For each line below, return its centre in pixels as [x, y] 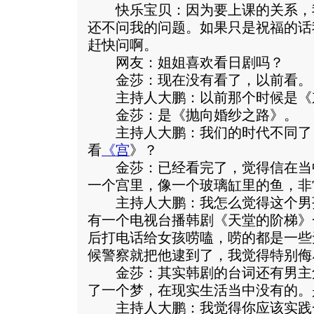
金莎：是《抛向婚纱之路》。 [193, 115]
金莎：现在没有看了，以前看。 [200, 80]
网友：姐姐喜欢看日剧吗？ [186, 62]
